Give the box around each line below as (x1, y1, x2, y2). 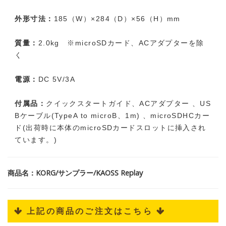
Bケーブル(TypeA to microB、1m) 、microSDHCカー (15, 111, 210, 120)
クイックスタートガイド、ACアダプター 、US (46, 99, 211, 108)
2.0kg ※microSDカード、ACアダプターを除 (38, 39, 204, 47)
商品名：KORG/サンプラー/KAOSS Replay (8, 168, 143, 178)
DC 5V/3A (38, 75, 76, 84)
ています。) (15, 136, 58, 144)
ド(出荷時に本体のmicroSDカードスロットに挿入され (15, 124, 206, 132)
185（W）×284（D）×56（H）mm (53, 15, 181, 23)
